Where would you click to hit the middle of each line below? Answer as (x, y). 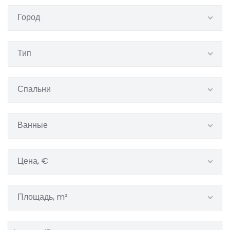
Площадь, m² (43, 197)
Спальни (34, 89)
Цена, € (33, 161)
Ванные (33, 125)
